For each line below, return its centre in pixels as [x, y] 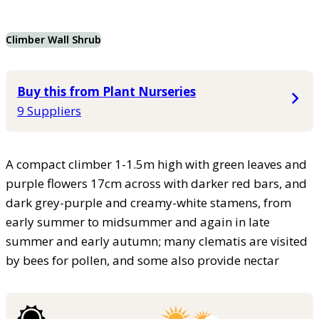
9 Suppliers [49, 110]
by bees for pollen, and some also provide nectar [142, 260]
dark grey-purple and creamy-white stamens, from [148, 202]
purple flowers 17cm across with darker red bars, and [156, 183]
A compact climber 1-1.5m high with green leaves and [156, 164]
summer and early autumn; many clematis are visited [157, 241]
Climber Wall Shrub [53, 39]
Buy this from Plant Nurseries [106, 91]
